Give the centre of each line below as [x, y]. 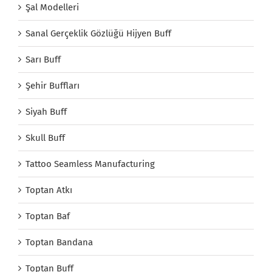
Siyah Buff [46, 111]
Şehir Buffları [53, 85]
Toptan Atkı [49, 190]
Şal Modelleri [52, 7]
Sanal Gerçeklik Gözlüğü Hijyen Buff [98, 33]
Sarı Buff [43, 59]
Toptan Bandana [59, 242]
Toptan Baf [48, 216]
